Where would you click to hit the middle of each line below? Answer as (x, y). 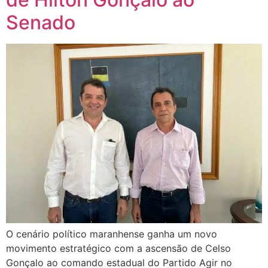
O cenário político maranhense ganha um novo (112, 234)
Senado (41, 23)
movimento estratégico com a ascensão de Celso (118, 249)
